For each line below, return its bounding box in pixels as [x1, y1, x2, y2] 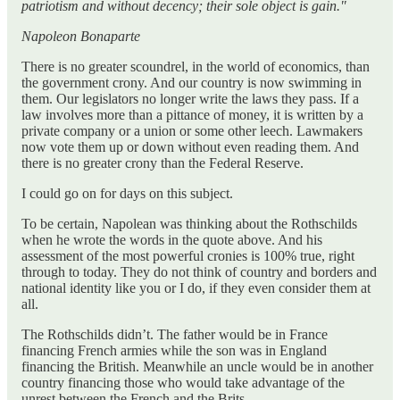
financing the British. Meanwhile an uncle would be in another [21, 359, 373, 374]
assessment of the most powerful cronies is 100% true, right [21, 248, 354, 263]
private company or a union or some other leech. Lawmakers [21, 123, 362, 138]
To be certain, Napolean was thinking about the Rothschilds [21, 216, 357, 231]
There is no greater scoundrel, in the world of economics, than [21, 59, 370, 74]
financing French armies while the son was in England [21, 343, 327, 358]
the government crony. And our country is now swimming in [21, 75, 362, 90]
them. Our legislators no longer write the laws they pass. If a [21, 91, 359, 106]
